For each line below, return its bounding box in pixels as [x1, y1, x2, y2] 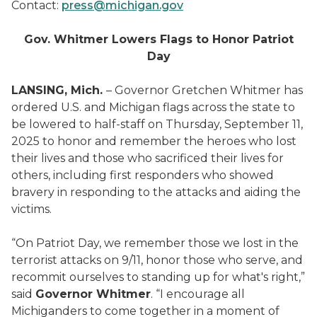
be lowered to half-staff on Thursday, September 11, [11, 117, 303, 131]
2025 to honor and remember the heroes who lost [11, 134, 296, 148]
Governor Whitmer [35, 287, 151, 301]
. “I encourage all [151, 287, 245, 301]
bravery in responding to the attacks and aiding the [11, 185, 301, 199]
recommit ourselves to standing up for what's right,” [11, 270, 305, 284]
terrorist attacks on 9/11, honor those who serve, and [11, 253, 303, 267]
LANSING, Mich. [11, 83, 106, 97]
